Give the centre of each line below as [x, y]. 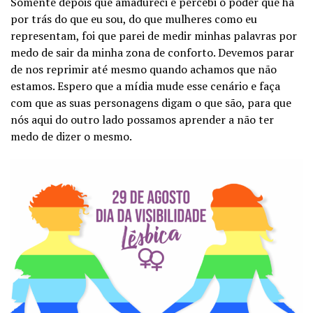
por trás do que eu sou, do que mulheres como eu [134, 19]
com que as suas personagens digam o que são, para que [151, 102]
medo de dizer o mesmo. [71, 136]
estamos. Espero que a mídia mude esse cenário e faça [145, 86]
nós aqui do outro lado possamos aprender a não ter [142, 119]
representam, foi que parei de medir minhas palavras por [154, 35]
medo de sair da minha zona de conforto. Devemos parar [152, 52]
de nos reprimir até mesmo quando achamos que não [144, 69]
